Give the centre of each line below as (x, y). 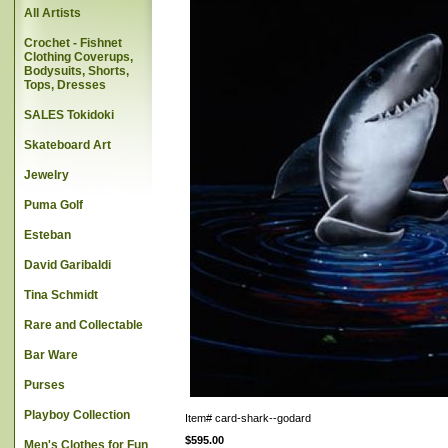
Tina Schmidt (61, 295)
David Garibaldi (67, 265)
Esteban (47, 235)
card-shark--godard (263, 418)
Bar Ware (51, 355)
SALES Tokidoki (69, 115)
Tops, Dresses (65, 85)
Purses (44, 385)
